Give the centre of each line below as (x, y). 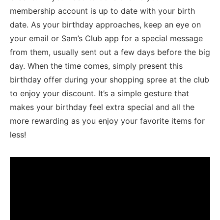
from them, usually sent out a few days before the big (110, 52)
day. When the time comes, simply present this (96, 66)
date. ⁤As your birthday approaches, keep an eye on (105, 25)
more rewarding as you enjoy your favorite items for (107, 121)
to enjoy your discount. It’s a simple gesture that (99, 93)
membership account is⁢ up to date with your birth (102, 11)
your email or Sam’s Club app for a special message (106, 38)
